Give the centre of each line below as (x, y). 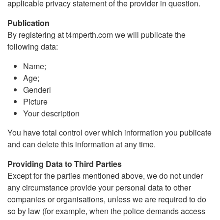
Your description (51, 113)
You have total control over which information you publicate (110, 132)
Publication (28, 23)
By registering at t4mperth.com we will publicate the (96, 35)
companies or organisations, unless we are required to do (107, 199)
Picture (35, 101)
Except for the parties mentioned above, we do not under (105, 176)
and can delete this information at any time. (82, 144)
